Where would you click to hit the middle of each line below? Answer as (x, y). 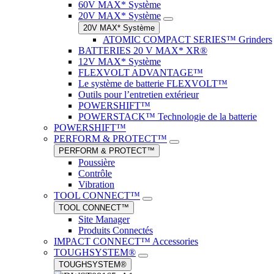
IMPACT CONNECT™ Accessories (126, 241)
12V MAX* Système (120, 61)
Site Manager (104, 219)
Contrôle (95, 173)
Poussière (97, 162)
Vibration (96, 184)
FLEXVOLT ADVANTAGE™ (141, 72)
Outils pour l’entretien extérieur (139, 94)
